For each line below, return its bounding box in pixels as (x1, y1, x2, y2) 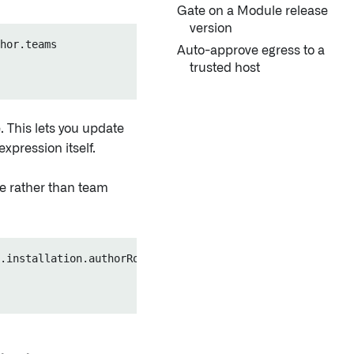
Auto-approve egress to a (177, 44, 325, 57)
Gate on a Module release (177, 5, 328, 17)
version (190, 22, 232, 35)
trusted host (190, 62, 260, 74)
